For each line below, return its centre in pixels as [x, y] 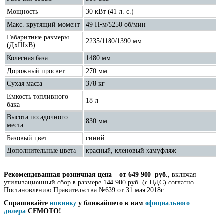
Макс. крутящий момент [43, 24]
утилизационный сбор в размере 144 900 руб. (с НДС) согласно [99, 182]
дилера [16, 211]
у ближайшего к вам [111, 203]
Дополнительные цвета [41, 150]
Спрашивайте [27, 203]
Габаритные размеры [38, 37]
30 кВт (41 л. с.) [110, 11]
